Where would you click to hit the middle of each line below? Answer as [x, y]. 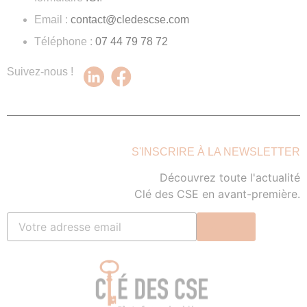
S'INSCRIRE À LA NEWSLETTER [216, 152]
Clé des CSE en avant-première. [217, 194]
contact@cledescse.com [130, 20]
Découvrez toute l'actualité [230, 178]
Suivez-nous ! [40, 72]
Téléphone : [65, 42]
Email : [52, 20]
